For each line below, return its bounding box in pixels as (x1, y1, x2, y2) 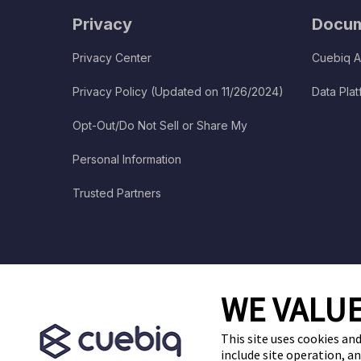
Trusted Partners (73, 186, 162, 201)
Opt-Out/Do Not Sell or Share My (73, 118, 248, 133)
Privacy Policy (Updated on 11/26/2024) (73, 85, 284, 99)
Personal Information (73, 152, 182, 167)
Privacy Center (73, 51, 152, 65)
